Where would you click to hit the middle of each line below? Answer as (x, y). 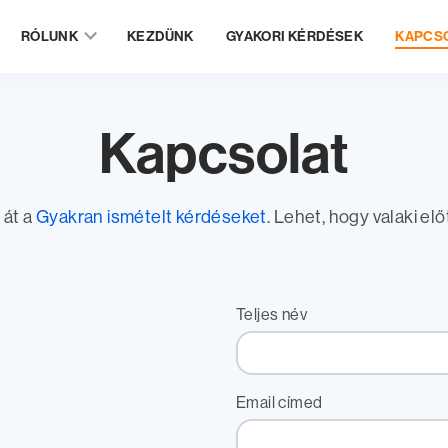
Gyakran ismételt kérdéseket (151, 217)
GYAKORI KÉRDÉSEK (294, 36)
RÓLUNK (49, 36)
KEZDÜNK (160, 36)
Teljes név (271, 314)
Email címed (279, 402)
